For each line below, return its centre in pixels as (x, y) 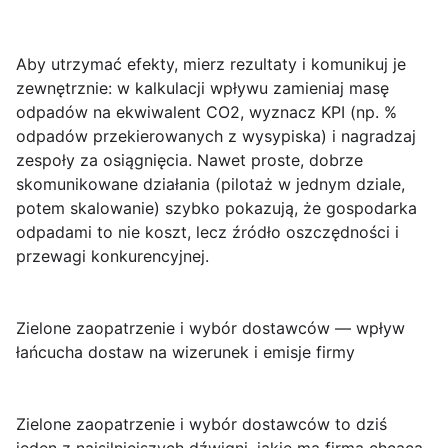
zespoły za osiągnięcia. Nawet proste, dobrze (189, 160)
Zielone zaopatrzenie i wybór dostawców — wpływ (210, 328)
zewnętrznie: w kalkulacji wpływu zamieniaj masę (202, 88)
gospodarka (371, 208)
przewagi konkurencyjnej (110, 256)
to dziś (358, 424)
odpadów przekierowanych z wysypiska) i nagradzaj (216, 136)
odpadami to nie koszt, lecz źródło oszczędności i (207, 232)
